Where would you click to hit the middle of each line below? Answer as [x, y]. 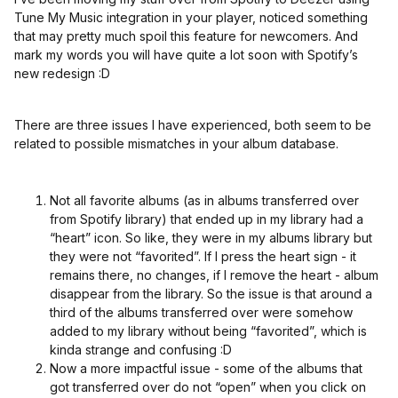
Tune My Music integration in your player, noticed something [191, 17]
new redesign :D [62, 73]
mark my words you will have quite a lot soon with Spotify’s [186, 55]
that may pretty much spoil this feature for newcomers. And [186, 36]
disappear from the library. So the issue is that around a [211, 294]
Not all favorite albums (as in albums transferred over [204, 200]
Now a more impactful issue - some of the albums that [206, 368]
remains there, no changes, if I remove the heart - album [214, 275]
